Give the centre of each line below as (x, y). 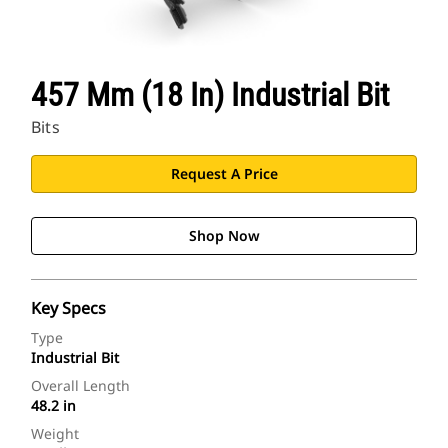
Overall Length (80, 386)
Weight (55, 434)
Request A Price (224, 174)
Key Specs (68, 308)
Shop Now (224, 236)
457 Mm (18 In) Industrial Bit (210, 95)
